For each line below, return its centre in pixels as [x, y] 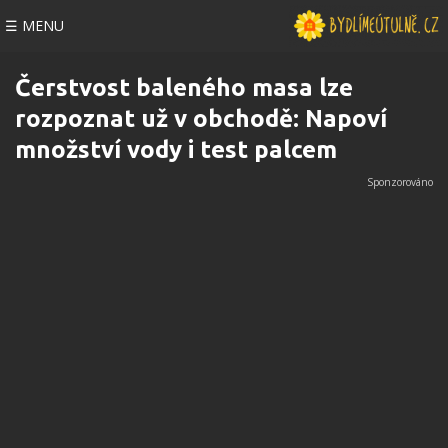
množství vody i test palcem [176, 149]
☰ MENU [34, 25]
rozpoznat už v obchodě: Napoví [201, 118]
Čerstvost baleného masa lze [184, 87]
